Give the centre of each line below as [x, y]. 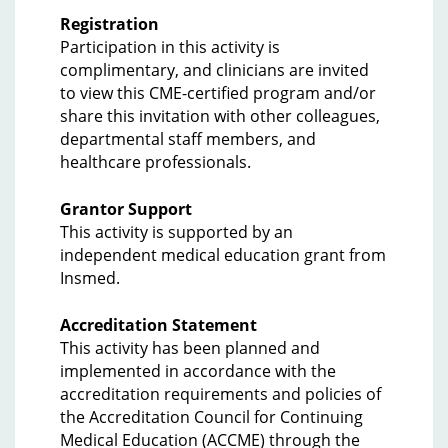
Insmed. [90, 278]
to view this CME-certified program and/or [218, 93]
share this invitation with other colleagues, [220, 116]
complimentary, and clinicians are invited [214, 70]
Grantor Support [126, 209]
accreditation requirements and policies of [220, 394]
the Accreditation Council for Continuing [211, 417]
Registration [109, 24]
